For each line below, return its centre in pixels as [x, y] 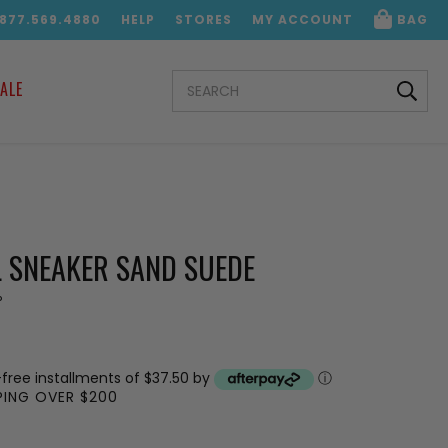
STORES [203, 19]
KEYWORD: [208, 97]
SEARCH [199, 79]
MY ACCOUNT [302, 19]
